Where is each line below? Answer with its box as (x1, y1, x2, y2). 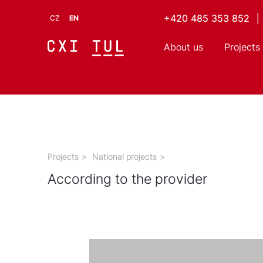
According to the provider (47, 170, 207, 187)
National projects (92, 151, 157, 161)
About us (163, 41, 203, 53)
